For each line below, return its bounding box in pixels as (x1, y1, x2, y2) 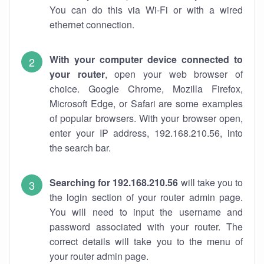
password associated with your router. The (49, 220, 243, 233)
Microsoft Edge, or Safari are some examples (49, 97, 243, 110)
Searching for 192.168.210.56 (49, 176, 179, 189)
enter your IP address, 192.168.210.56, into (49, 126, 243, 140)
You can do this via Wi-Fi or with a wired (49, 3, 243, 16)
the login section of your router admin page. (49, 190, 243, 204)
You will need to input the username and (49, 205, 243, 219)
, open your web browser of (104, 67, 243, 81)
